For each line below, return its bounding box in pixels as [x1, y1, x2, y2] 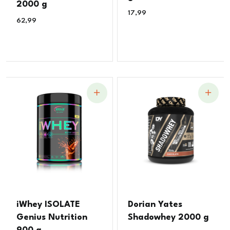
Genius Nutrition [16, 213, 88, 222]
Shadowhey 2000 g [128, 213, 209, 222]
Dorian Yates [128, 200, 183, 209]
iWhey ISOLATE [16, 200, 81, 209]
